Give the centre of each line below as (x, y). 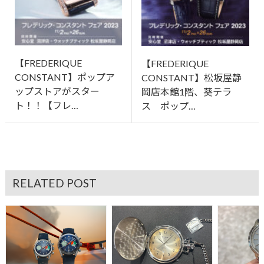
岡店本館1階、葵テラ (186, 91)
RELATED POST (54, 183)
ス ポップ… (168, 105)
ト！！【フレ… (46, 105)
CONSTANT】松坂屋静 (191, 77)
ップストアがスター (57, 91)
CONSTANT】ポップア (65, 77)
